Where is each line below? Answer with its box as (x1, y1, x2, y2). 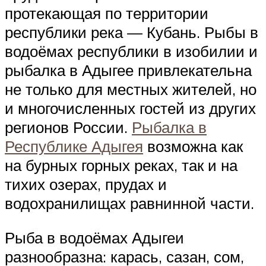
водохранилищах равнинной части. (5, 194, 254, 213)
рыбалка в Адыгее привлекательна (5, 61, 252, 80)
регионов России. (5, 118, 132, 137)
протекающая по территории (5, 4, 208, 23)
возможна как (143, 137, 243, 156)
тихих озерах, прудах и (5, 175, 167, 194)
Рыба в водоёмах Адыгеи (5, 227, 184, 247)
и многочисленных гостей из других (5, 99, 256, 118)
